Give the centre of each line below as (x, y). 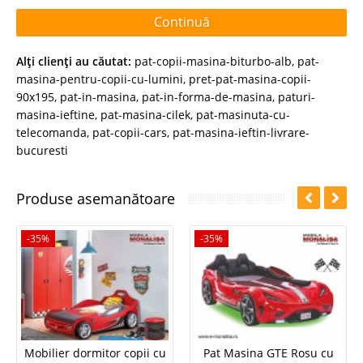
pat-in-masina (98, 96)
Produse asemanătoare (96, 198)
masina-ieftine (56, 114)
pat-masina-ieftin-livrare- (241, 132)
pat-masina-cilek (145, 114)
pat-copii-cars (130, 132)
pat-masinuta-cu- (243, 114)
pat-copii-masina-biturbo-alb (213, 61)
